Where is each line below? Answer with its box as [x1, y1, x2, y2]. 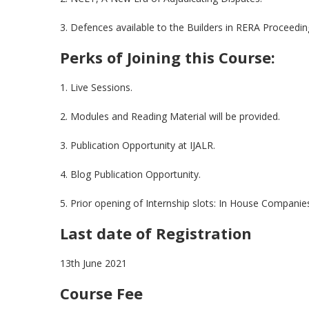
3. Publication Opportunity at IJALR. [60, 139, 215, 152]
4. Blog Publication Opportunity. [60, 168, 201, 181]
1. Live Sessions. [60, 81, 132, 94]
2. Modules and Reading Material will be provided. [60, 110, 280, 123]
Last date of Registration [60, 223, 252, 243]
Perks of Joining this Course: [60, 47, 275, 68]
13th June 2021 [60, 257, 127, 270]
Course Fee [60, 283, 143, 303]
